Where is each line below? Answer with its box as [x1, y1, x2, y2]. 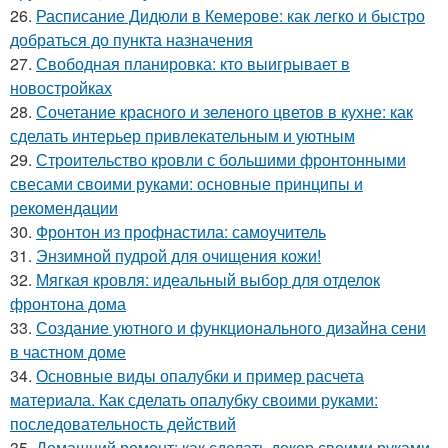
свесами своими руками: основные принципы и [10, 171, 363, 195]
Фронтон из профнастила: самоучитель [36, 219, 326, 243]
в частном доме [10, 339, 126, 363]
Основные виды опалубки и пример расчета [36, 363, 364, 387]
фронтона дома [10, 291, 126, 315]
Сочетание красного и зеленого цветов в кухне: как [36, 99, 413, 123]
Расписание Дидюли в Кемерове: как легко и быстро [36, 3, 425, 27]
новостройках [10, 75, 112, 99]
